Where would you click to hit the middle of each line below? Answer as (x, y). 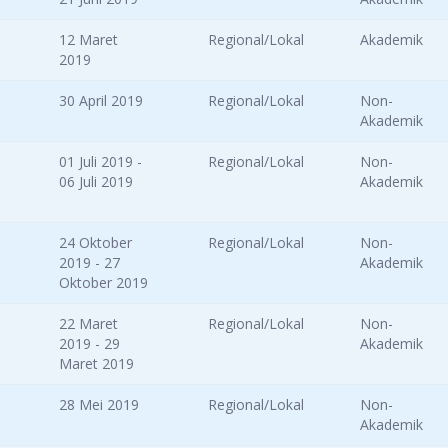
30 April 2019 (101, 101)
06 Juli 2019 (96, 182)
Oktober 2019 (103, 283)
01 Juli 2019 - (100, 162)
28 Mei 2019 (99, 405)
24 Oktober (95, 243)
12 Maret (88, 40)
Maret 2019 (96, 364)
